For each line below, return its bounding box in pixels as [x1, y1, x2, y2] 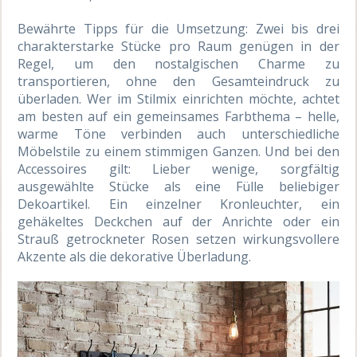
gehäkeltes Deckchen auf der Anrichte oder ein [18, 212, 339, 230]
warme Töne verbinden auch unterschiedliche [18, 124, 339, 143]
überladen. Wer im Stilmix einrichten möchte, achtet [18, 89, 339, 108]
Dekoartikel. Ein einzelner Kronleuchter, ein [18, 194, 339, 213]
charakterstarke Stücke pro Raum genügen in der [18, 37, 339, 55]
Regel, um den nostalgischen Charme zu [18, 54, 339, 73]
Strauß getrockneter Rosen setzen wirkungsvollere [18, 229, 339, 248]
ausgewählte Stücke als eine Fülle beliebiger [18, 177, 339, 195]
